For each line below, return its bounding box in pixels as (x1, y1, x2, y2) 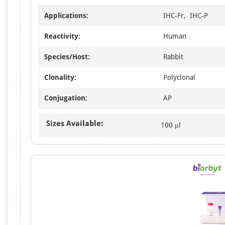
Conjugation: (44, 94, 87, 102)
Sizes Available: (46, 119, 103, 128)
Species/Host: (44, 53, 90, 61)
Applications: (44, 12, 88, 20)
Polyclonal (163, 73, 195, 81)
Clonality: (44, 73, 76, 81)
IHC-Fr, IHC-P (163, 12, 208, 20)
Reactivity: (44, 32, 80, 40)
